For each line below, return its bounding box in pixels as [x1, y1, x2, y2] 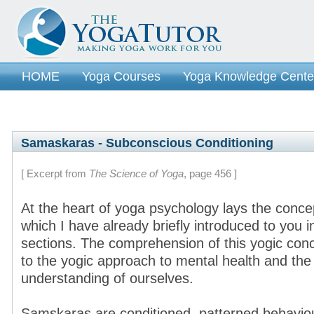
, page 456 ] [184, 168, 237, 179]
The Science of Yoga [89, 168, 184, 179]
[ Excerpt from [21, 168, 89, 179]
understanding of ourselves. [21, 271, 193, 286]
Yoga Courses [82, 69, 161, 83]
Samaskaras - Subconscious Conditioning [21, 136, 273, 150]
